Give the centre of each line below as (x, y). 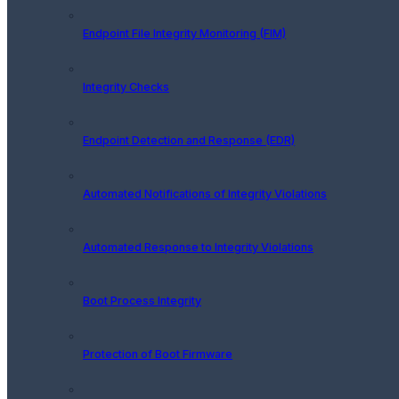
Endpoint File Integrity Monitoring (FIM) (184, 33)
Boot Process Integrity (142, 300)
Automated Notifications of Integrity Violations (205, 193)
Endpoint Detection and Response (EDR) (189, 140)
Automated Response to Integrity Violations (198, 247)
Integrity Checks (126, 86)
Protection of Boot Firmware (158, 354)
